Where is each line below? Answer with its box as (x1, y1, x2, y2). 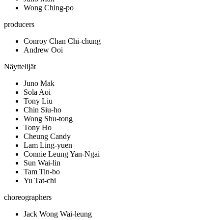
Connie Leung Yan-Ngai (24, 150, 100, 159)
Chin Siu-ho (24, 106, 61, 114)
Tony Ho (24, 123, 52, 132)
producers (4, 20, 34, 29)
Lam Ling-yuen (24, 141, 72, 150)
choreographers (4, 193, 52, 202)
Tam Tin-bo (24, 167, 60, 176)
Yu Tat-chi (24, 176, 56, 185)
